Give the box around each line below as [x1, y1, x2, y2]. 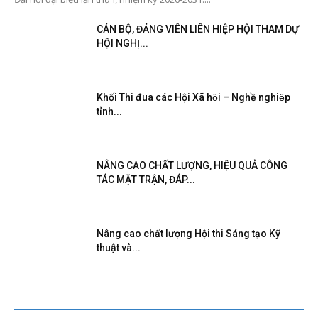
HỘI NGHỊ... [97, 37, 148, 49]
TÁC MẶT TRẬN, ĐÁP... [97, 173, 195, 185]
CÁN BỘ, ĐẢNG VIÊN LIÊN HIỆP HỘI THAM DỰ [97, 23, 299, 35]
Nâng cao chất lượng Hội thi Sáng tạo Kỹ [97, 227, 280, 239]
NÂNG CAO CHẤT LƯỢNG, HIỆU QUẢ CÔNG [97, 159, 287, 171]
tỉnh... [97, 105, 122, 117]
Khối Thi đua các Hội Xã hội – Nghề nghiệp [97, 91, 290, 103]
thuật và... [97, 241, 141, 253]
